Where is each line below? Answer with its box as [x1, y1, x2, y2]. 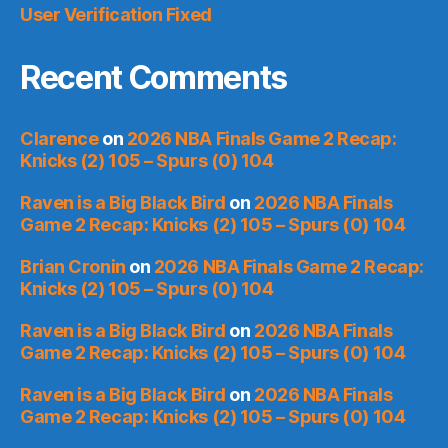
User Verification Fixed [20, 3, 212, 25]
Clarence [20, 127, 99, 149]
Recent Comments [20, 57, 288, 97]
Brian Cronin [20, 255, 126, 277]
